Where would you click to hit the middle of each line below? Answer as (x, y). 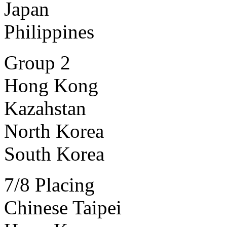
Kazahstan (45, 108)
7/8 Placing (49, 185)
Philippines (49, 32)
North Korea (54, 131)
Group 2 (37, 63)
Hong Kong (51, 86)
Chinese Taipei (63, 208)
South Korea (54, 154)
